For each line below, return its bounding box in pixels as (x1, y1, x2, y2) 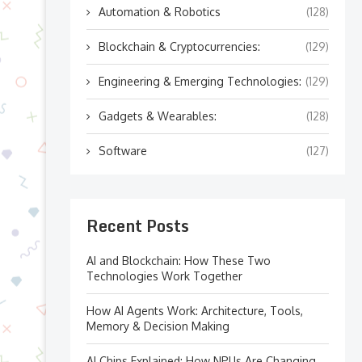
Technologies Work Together (86, 269, 242, 283)
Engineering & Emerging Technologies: (99, 74, 301, 88)
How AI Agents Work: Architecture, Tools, (86, 304, 303, 318)
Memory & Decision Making (86, 319, 229, 333)
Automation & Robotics (99, 5, 221, 19)
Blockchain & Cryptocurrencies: (99, 40, 260, 53)
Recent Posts (86, 213, 189, 239)
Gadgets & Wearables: (99, 109, 217, 123)
